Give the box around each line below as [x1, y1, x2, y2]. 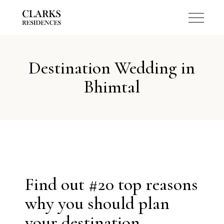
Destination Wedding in [28, 57, 195, 78]
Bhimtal [83, 76, 140, 97]
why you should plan [25, 192, 170, 214]
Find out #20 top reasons [25, 173, 198, 195]
